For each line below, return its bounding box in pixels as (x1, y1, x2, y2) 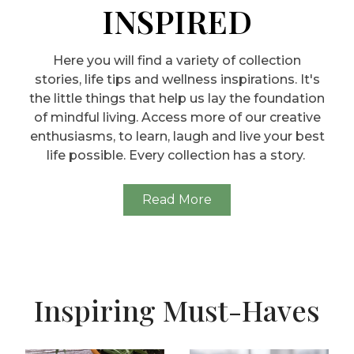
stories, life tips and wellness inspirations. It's (34, 72, 320, 88)
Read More (142, 192, 212, 208)
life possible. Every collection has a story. (46, 148, 308, 164)
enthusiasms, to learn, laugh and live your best (29, 129, 325, 145)
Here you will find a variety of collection (53, 53, 301, 69)
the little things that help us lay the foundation (29, 91, 325, 107)
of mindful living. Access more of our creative (33, 110, 321, 126)
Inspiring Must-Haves (34, 291, 320, 330)
